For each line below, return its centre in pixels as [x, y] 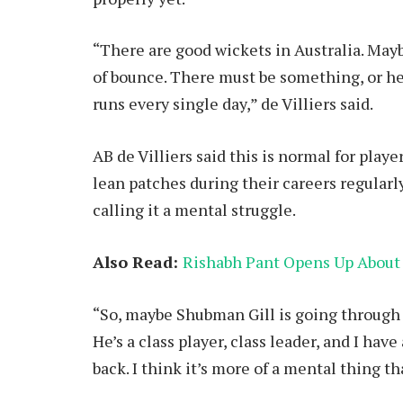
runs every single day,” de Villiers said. [233, 104]
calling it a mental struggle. [194, 210]
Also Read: [138, 261]
